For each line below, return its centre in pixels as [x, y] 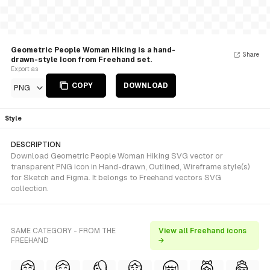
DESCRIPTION [36, 145]
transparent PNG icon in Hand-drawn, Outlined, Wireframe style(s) [130, 167]
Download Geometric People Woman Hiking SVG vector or [117, 156]
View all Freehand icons [202, 231]
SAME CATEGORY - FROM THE [63, 231]
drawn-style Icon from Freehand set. [81, 60]
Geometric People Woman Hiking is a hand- [93, 50]
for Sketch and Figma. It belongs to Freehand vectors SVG [116, 177]
